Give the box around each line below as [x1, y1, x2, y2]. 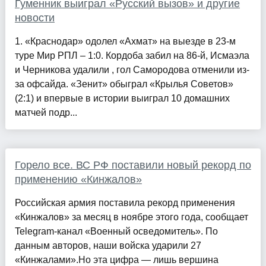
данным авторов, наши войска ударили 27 [14, 240, 201, 251]
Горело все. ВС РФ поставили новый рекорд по [14, 159, 251, 172]
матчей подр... [14, 107, 77, 118]
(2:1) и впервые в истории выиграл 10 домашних [14, 93, 230, 104]
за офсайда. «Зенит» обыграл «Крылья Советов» [14, 79, 233, 90]
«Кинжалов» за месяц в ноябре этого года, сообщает [14, 212, 248, 223]
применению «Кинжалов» [14, 173, 142, 186]
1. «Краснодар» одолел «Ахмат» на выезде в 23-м [14, 36, 236, 47]
